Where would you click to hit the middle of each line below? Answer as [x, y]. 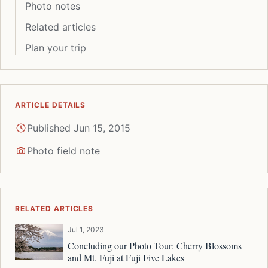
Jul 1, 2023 [86, 229]
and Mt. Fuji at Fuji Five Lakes [126, 257]
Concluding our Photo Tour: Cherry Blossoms [155, 245]
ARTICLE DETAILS [51, 105]
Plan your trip [56, 48]
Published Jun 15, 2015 [79, 128]
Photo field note [63, 150]
